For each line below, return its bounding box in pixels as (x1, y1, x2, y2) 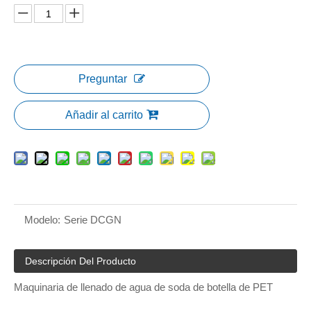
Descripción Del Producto (25, 255, 136, 267)
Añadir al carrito (65, 109, 143, 121)
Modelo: (24, 214, 60, 226)
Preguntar (78, 73, 127, 85)
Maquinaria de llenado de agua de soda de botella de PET (14, 281, 273, 293)
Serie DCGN (64, 214, 121, 226)
